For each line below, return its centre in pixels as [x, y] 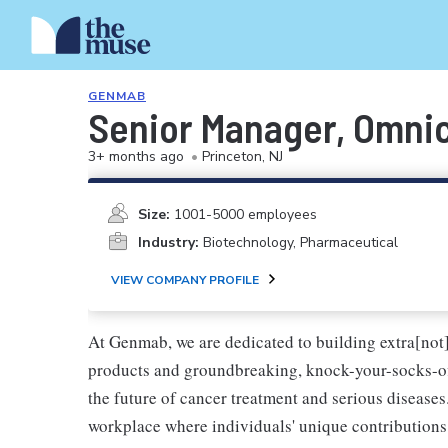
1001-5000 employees [245, 214]
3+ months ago [136, 156]
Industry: [168, 242]
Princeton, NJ [242, 156]
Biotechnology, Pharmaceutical [300, 242]
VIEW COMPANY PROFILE [185, 280]
